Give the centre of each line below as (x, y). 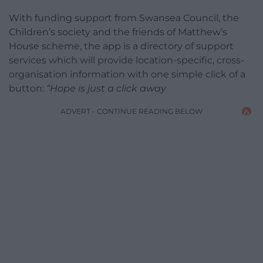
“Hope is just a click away (106, 89)
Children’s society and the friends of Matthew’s (118, 32)
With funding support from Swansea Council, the (124, 18)
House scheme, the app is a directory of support (121, 46)
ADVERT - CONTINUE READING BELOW (131, 112)
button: (28, 89)
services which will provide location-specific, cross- (127, 60)
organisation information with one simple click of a (127, 75)
